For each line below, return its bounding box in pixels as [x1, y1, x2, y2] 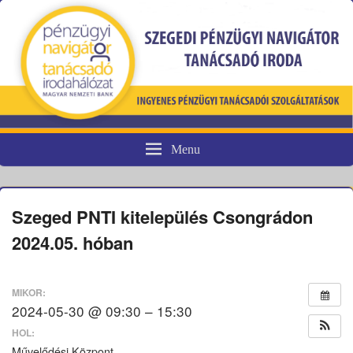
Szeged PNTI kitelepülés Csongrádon [12, 204, 313, 230]
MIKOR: [12, 284, 46, 299]
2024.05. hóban [12, 230, 133, 256]
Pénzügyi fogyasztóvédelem [35, 152, 306, 182]
